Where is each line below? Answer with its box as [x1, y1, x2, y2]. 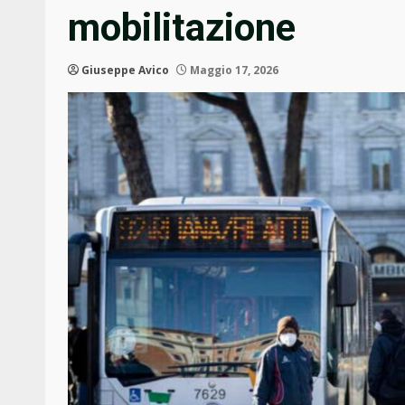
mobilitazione [68, 5, 296, 51]
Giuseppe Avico [81, 62, 169, 79]
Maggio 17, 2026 [187, 62, 278, 79]
